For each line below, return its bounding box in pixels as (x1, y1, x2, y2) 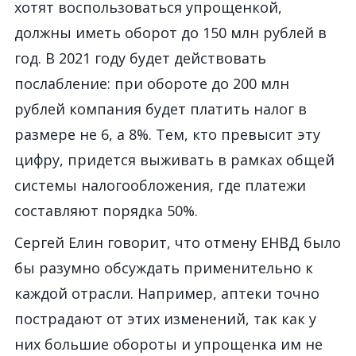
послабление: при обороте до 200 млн (14, 74, 289, 93)
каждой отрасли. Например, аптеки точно (14, 284, 319, 303)
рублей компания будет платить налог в (14, 99, 307, 118)
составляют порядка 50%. (14, 201, 198, 220)
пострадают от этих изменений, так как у (14, 309, 316, 328)
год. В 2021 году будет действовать (14, 48, 266, 68)
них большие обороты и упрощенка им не (14, 335, 323, 354)
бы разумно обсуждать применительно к (14, 258, 313, 277)
